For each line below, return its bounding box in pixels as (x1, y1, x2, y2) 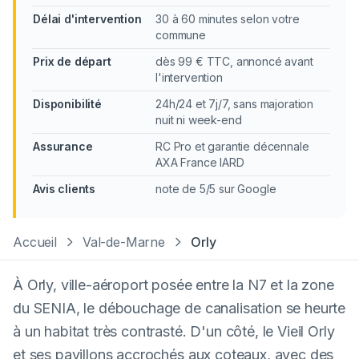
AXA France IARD (155, 155, 244, 169)
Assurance (33, 139, 93, 153)
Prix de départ (33, 54, 111, 68)
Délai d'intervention (33, 12, 142, 26)
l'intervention (155, 71, 223, 84)
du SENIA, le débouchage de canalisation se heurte (13, 300, 346, 317)
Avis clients (33, 182, 96, 196)
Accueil (13, 234, 57, 250)
